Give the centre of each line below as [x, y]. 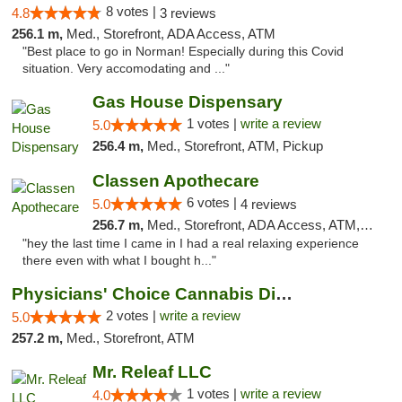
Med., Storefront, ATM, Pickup [235, 146]
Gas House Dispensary [187, 102]
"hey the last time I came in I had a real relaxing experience [191, 244]
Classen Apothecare [175, 181]
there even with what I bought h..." [119, 261]
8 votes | [133, 11]
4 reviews [268, 204]
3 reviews [188, 13]
